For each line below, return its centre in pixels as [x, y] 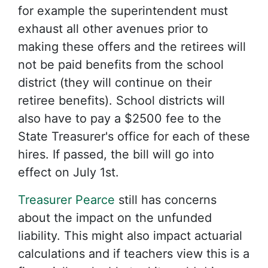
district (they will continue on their [115, 82]
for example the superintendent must [123, 10]
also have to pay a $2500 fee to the [120, 118]
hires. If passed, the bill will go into [116, 154]
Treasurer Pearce [66, 200]
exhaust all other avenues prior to [113, 28]
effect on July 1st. [68, 172]
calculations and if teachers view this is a [134, 253]
